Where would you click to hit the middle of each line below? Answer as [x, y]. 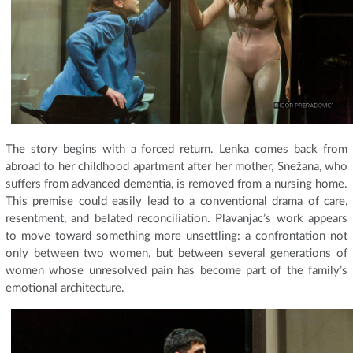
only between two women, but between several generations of [176, 253]
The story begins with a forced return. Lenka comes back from [176, 149]
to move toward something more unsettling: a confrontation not [176, 236]
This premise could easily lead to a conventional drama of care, [176, 201]
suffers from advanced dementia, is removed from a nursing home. [176, 184]
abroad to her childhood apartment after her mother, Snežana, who [176, 166]
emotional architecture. [65, 288]
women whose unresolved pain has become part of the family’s [176, 270]
